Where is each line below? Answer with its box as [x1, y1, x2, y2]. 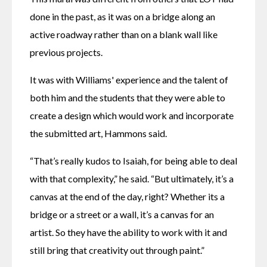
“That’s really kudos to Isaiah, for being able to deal [30, 155, 237, 167]
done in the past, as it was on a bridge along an [30, 11, 215, 23]
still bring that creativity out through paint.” [30, 244, 204, 256]
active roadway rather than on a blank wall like [30, 29, 218, 41]
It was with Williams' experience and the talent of [30, 74, 228, 86]
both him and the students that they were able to [30, 92, 225, 104]
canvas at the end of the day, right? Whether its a [30, 191, 225, 203]
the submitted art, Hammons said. [30, 128, 167, 139]
